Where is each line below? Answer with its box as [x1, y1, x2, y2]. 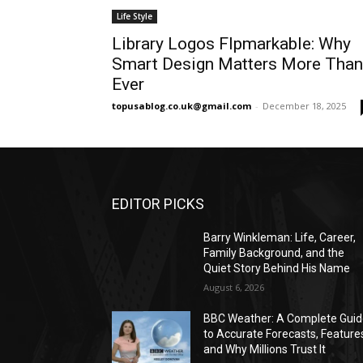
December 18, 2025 [263, 99, 346, 112]
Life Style [117, 10, 152, 22]
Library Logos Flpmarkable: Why [112, 33, 351, 53]
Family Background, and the [203, 246, 345, 259]
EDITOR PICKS [112, 194, 204, 212]
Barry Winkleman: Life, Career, [203, 230, 357, 244]
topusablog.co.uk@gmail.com [112, 99, 251, 112]
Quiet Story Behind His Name [203, 261, 351, 275]
